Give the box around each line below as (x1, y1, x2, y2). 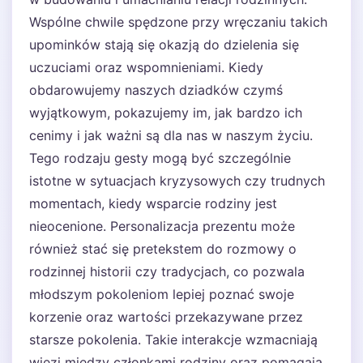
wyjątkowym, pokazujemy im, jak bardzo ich (29, 105, 302, 121)
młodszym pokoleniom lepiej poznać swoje (29, 286, 294, 302)
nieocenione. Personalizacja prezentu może (29, 218, 295, 234)
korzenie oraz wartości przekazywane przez (29, 309, 303, 325)
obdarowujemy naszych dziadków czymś (29, 82, 283, 98)
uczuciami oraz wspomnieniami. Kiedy (29, 59, 263, 75)
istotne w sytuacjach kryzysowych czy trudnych (29, 173, 325, 189)
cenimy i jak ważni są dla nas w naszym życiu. (29, 127, 313, 143)
